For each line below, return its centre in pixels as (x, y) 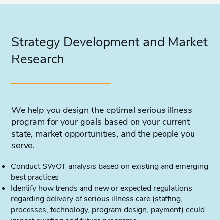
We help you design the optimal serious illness (102, 110)
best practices (35, 178)
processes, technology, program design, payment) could (108, 210)
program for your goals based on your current (101, 122)
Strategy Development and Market (110, 42)
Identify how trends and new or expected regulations (102, 188)
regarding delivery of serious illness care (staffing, (97, 199)
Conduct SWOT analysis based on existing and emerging (110, 167)
